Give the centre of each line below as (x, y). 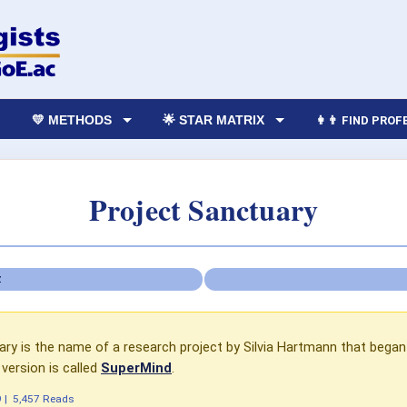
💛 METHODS (72, 119)
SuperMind (136, 367)
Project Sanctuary (203, 209)
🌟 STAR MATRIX (214, 119)
